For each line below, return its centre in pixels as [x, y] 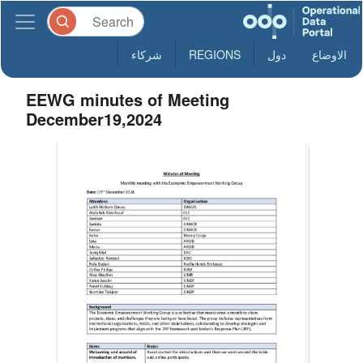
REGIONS [215, 54]
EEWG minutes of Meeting [128, 99]
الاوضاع [329, 54]
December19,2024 [94, 119]
